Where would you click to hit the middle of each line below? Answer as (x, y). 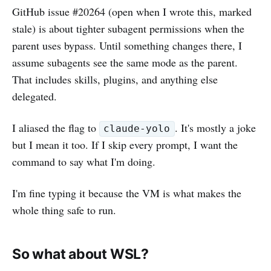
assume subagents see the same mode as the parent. (125, 62)
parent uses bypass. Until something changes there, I (127, 45)
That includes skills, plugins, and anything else (115, 79)
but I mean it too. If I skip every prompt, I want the (125, 144)
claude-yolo (137, 129)
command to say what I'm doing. (84, 161)
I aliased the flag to (56, 127)
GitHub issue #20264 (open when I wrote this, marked (132, 11)
